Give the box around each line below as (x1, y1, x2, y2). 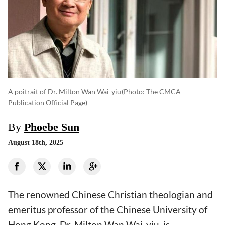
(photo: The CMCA (122, 87, 181, 96)
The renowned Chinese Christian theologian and (8, 189, 213, 201)
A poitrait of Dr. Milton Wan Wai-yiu (8, 87, 121, 96)
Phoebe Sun (24, 121, 79, 134)
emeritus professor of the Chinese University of (8, 204, 207, 216)
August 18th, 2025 (8, 139, 63, 147)
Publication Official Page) (8, 98, 87, 107)
